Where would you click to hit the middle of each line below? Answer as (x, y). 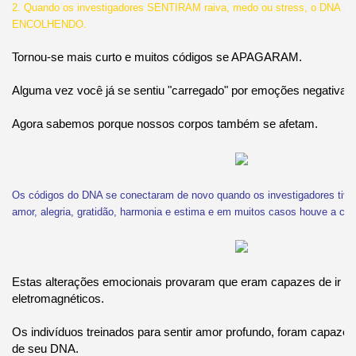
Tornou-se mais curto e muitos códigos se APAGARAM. (157, 56)
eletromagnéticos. (58, 298)
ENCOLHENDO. (49, 24)
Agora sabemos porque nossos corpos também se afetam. (164, 123)
